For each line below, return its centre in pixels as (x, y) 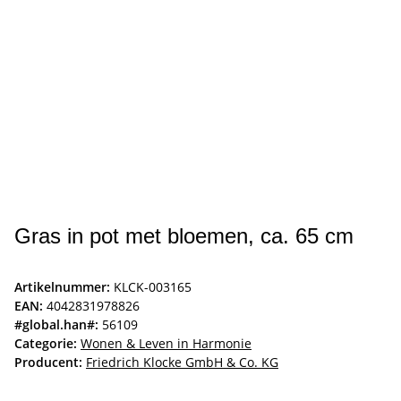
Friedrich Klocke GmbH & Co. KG (182, 363)
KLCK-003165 (153, 287)
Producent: (48, 363)
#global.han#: (56, 325)
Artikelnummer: (64, 287)
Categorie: (47, 344)
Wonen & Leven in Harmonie (166, 344)
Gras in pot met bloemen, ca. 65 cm (184, 236)
